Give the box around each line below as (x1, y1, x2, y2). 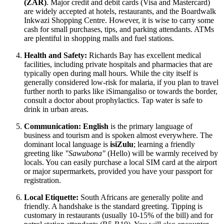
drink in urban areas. (24, 104, 88, 113)
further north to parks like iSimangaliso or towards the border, (24, 86, 217, 95)
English (83, 121, 108, 130)
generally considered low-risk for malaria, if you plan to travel (24, 77, 218, 86)
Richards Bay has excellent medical (87, 50, 201, 59)
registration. (24, 175, 61, 184)
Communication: (24, 121, 81, 130)
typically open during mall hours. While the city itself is (24, 68, 198, 77)
